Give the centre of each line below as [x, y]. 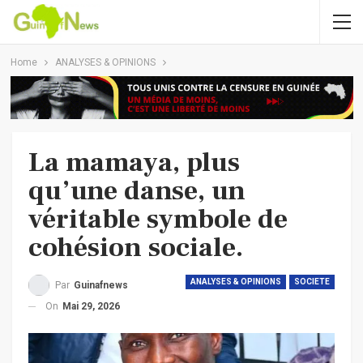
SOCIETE [312, 281]
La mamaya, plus [134, 162]
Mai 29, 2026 [91, 306]
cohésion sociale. [136, 247]
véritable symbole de [158, 218]
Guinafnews [101, 285]
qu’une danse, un [137, 190]
